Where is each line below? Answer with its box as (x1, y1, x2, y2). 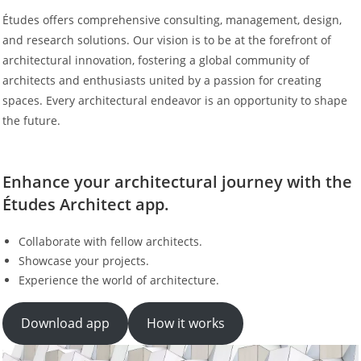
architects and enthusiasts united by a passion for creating (2, 72, 322, 88)
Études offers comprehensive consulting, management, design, (2, 11, 342, 27)
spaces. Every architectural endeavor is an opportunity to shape (2, 92, 347, 108)
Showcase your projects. (18, 252, 149, 268)
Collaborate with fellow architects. (18, 233, 202, 249)
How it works (146, 314, 225, 333)
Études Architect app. (2, 193, 169, 215)
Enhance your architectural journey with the (2, 170, 352, 193)
